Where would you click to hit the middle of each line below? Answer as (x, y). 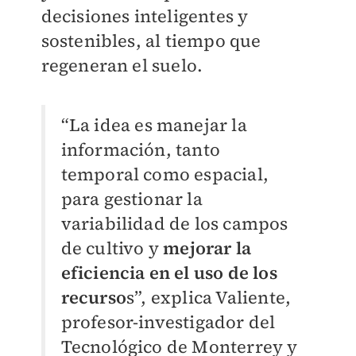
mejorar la (205, 248)
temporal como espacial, (165, 174)
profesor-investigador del (168, 321)
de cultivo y (110, 248)
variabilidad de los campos (174, 223)
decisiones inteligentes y (145, 15)
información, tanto (141, 149)
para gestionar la (132, 198)
